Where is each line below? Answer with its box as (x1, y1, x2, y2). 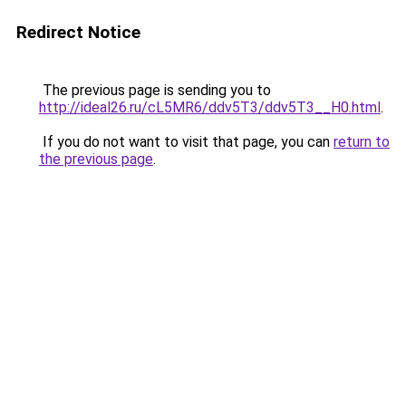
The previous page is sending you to (39, 82, 271, 99)
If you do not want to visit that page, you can (39, 133, 333, 150)
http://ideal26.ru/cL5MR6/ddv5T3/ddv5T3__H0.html (39, 99, 381, 116)
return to (333, 133, 390, 150)
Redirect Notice (16, 22, 140, 43)
